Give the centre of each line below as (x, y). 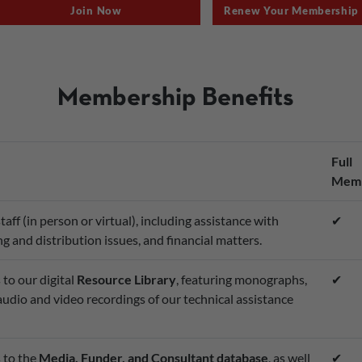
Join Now (96, 11)
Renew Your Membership (291, 11)
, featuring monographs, (241, 280)
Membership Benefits (175, 99)
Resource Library (126, 280)
